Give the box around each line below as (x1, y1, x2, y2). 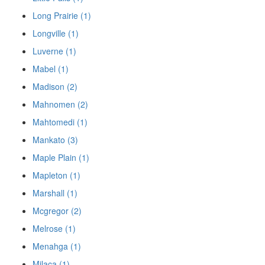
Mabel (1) (33, 63, 69, 75)
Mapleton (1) (33, 169, 80, 182)
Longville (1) (33, 27, 79, 40)
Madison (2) (33, 80, 77, 93)
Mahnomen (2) (33, 98, 88, 111)
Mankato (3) (33, 134, 78, 146)
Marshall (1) (33, 187, 77, 199)
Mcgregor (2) (33, 205, 82, 217)
